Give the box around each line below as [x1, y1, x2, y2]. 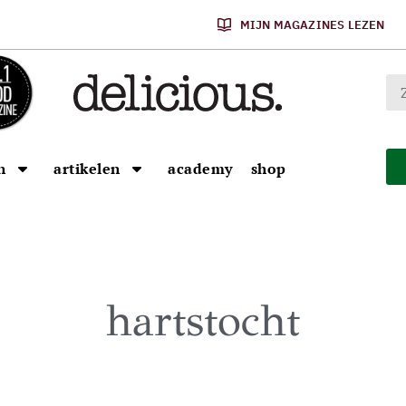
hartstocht [106, 295, 300, 347]
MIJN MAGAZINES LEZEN [239, 16, 385, 33]
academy [168, 159, 233, 179]
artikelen [53, 159, 121, 179]
